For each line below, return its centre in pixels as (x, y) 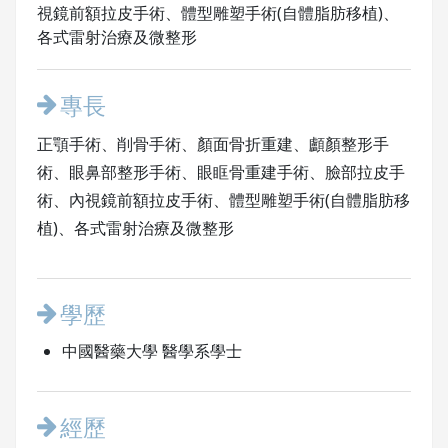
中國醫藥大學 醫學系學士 (151, 351)
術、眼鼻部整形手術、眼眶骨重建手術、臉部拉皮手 (220, 172)
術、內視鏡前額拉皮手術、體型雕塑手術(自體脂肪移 (223, 200)
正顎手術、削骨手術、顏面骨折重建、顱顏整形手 (212, 144)
